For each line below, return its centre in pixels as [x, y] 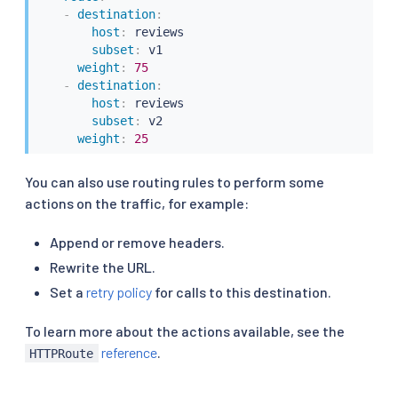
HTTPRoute [62, 353]
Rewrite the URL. [103, 267]
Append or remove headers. [137, 242]
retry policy [119, 291]
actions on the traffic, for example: [137, 203]
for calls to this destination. [242, 291]
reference [127, 352]
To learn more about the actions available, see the [185, 330]
